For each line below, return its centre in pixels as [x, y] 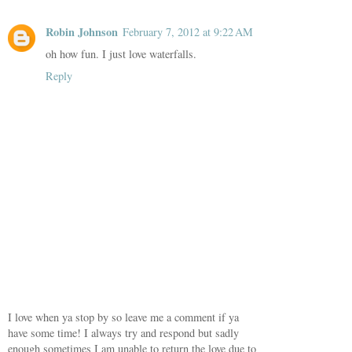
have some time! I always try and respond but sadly [123, 333]
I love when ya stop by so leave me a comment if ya [123, 317]
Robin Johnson [82, 31]
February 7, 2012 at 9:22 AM [188, 31]
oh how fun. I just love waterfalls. [121, 53]
